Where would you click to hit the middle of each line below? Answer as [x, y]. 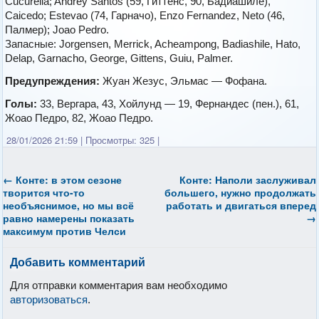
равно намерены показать [69, 218]
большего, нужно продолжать [240, 192]
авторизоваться [49, 299]
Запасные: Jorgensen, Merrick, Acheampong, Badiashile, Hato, [153, 43]
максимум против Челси [65, 230]
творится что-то [44, 192]
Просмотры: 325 [119, 140]
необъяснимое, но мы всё [69, 205]
